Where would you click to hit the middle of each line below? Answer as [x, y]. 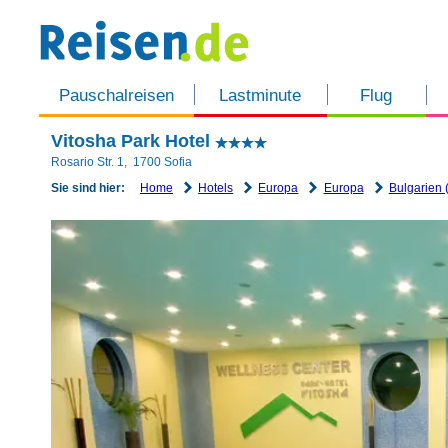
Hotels [216, 187]
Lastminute [260, 96]
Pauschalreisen [116, 96]
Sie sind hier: [88, 187]
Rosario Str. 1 [87, 162]
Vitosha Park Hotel [133, 141]
